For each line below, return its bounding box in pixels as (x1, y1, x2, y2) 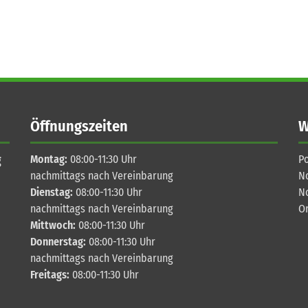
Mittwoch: (30, 219, 76, 232)
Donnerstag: (30, 235, 86, 248)
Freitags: (30, 268, 69, 281)
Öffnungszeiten (30, 116, 128, 135)
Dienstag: (30, 186, 73, 199)
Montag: (30, 153, 67, 166)
